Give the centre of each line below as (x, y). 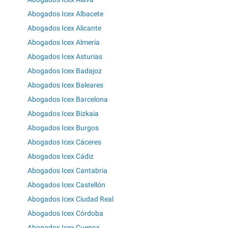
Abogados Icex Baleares (65, 85)
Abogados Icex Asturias (65, 57)
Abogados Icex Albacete (65, 14)
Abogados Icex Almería (64, 42)
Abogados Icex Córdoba (65, 213)
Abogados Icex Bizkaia (63, 114)
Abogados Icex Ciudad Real (70, 199)
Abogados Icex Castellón (66, 185)
